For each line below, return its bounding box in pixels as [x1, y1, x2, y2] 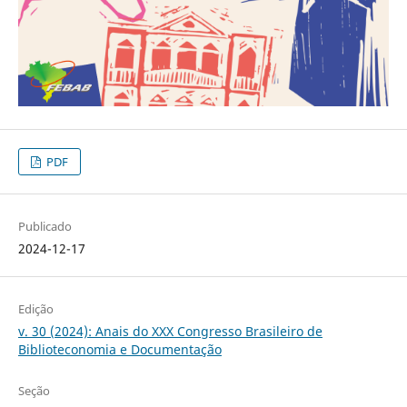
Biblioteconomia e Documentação [17, 340, 222, 358]
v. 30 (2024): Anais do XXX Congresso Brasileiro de [17, 322, 323, 340]
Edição [17, 300, 54, 317]
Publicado [17, 217, 72, 234]
